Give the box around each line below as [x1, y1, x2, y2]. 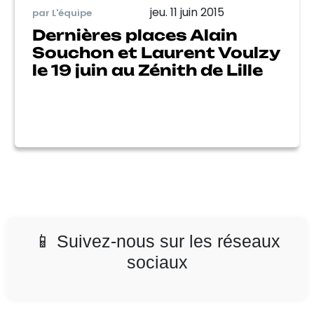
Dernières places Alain [32, 26, 238, 44]
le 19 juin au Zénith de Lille [32, 61, 263, 79]
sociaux [126, 252, 188, 272]
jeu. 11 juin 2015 [149, 4, 224, 20]
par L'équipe [32, 6, 92, 20]
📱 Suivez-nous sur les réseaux [34, 231, 280, 251]
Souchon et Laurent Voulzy [32, 43, 280, 62]
